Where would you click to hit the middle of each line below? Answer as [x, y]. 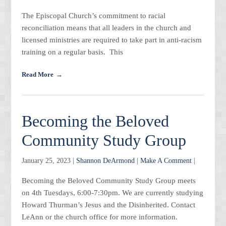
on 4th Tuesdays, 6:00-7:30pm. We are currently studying [112, 192]
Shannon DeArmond [105, 160]
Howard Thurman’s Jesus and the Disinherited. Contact [108, 205]
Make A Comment [166, 160]
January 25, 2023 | [49, 160]
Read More [37, 74]
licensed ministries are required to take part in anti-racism [111, 40]
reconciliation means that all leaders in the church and [106, 27]
